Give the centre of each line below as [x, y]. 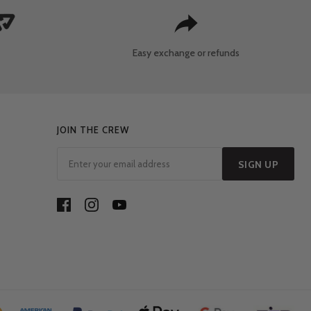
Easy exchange [164, 53]
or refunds [218, 53]
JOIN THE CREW [93, 130]
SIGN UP [258, 164]
